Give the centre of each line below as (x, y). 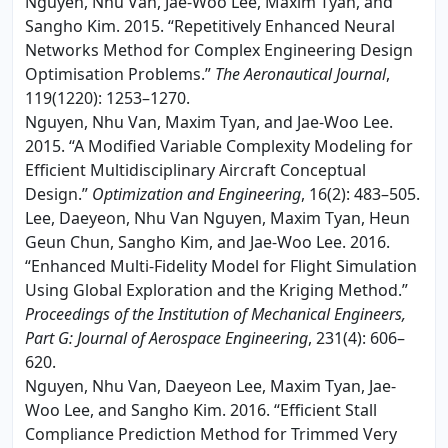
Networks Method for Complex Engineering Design (219, 49)
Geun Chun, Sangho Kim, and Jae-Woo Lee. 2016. (207, 241)
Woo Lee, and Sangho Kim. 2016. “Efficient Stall (201, 409)
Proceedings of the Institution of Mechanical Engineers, (215, 313)
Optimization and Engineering (196, 193)
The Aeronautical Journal (300, 73)
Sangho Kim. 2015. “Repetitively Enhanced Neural (210, 25)
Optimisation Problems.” (120, 73)
